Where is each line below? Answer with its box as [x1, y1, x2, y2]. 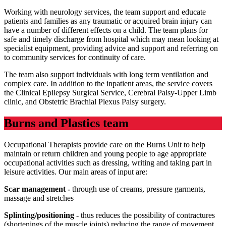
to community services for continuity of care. [4, 53, 146, 62]
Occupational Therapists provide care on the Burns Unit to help [4, 140, 205, 149]
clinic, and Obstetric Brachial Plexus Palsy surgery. [4, 97, 166, 106]
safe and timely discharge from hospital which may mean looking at [4, 35, 218, 44]
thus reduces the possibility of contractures [79, 211, 215, 220]
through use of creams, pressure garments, [70, 185, 205, 194]
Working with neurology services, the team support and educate [4, 8, 206, 17]
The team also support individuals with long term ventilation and [4, 70, 208, 79]
